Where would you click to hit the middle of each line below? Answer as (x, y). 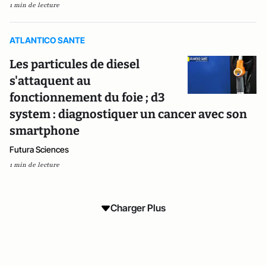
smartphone (45, 131)
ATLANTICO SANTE (47, 40)
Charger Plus (138, 208)
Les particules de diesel (75, 64)
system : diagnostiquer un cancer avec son (128, 114)
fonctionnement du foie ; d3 (87, 97)
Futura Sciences (39, 149)
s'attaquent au (50, 81)
